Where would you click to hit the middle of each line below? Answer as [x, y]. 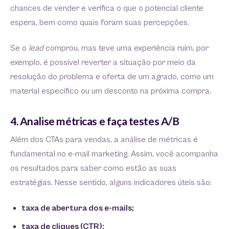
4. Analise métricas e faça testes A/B [95, 121]
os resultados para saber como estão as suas [93, 168]
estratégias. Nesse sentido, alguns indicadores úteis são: [111, 182]
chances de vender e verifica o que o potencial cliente [107, 8]
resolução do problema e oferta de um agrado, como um [112, 77]
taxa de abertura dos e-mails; [78, 208]
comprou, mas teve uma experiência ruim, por [126, 48]
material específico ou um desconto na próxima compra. [111, 91]
